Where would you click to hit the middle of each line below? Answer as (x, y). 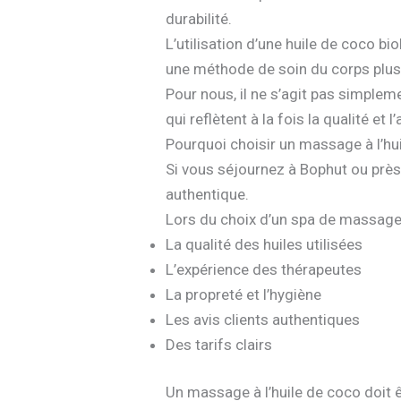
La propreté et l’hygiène (244, 294)
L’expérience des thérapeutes (264, 269)
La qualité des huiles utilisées (264, 244)
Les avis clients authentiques (263, 319)
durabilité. (199, 18)
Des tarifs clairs (219, 344)
